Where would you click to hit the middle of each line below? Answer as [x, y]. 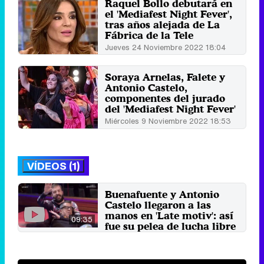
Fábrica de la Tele [149, 35]
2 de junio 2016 [133, 238]
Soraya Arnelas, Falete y [165, 77]
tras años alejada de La [163, 25]
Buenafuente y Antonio [162, 194]
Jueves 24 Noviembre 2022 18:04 [166, 48]
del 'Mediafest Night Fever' [171, 109]
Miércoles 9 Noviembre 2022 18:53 [168, 121]
